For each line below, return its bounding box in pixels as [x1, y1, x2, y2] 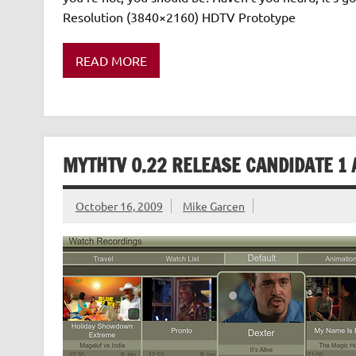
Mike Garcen [183, 198, 246, 213]
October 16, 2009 [75, 198, 163, 213]
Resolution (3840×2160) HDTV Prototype [62, 9, 302, 25]
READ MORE [75, 52, 147, 68]
